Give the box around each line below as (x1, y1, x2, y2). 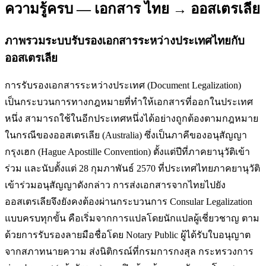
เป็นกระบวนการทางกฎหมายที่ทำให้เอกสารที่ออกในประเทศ (5, 97, 253, 107)
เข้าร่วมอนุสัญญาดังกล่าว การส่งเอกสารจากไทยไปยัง (5, 180, 226, 191)
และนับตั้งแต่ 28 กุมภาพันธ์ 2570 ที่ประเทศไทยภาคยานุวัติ (24, 163, 260, 174)
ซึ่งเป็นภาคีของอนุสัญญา (142, 130, 247, 141)
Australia (105, 130, 139, 141)
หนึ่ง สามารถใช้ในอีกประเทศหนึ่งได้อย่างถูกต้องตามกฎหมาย (5, 113, 258, 124)
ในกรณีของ (5, 130, 53, 141)
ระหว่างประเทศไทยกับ (138, 34, 245, 47)
